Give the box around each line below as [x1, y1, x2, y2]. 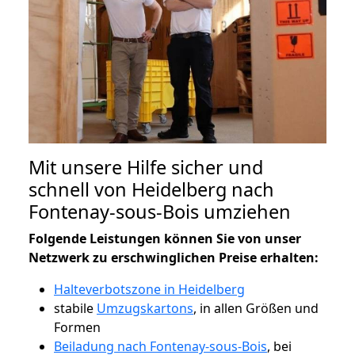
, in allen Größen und [193, 299, 319, 317]
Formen [54, 318, 101, 336]
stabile [54, 299, 97, 317]
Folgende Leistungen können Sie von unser [29, 229, 301, 247]
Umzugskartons [97, 299, 193, 317]
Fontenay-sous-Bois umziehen [29, 198, 291, 224]
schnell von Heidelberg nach [29, 176, 274, 202]
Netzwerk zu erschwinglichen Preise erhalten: [29, 248, 319, 266]
